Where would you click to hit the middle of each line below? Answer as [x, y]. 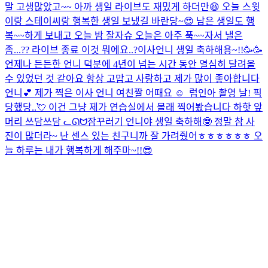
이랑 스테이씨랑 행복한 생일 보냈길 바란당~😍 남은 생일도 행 [130, 21]
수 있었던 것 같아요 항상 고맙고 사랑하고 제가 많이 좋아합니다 [132, 78]
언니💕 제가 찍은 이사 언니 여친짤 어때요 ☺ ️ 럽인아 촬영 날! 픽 [133, 93]
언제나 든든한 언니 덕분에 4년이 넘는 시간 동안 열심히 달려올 [130, 64]
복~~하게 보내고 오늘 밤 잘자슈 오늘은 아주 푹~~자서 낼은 [124, 35]
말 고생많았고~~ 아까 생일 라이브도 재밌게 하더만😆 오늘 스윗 [133, 7]
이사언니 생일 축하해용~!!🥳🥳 [200, 50]
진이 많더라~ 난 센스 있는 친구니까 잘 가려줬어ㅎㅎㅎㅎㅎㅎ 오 [134, 136]
